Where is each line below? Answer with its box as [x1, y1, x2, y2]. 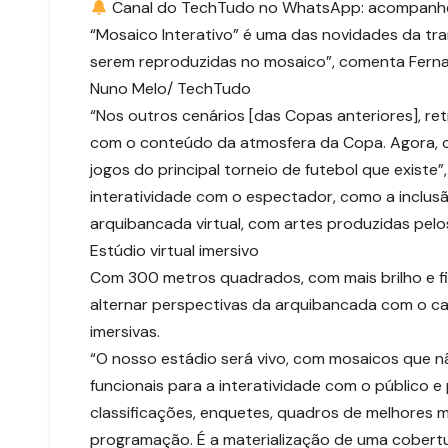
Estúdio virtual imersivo [90, 240, 259, 262]
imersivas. [90, 321, 160, 343]
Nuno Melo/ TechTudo [90, 78, 251, 100]
